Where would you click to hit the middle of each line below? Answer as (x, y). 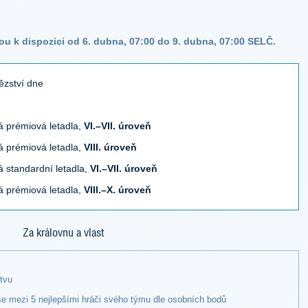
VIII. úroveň (110, 147)
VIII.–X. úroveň (118, 189)
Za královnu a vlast (63, 231)
